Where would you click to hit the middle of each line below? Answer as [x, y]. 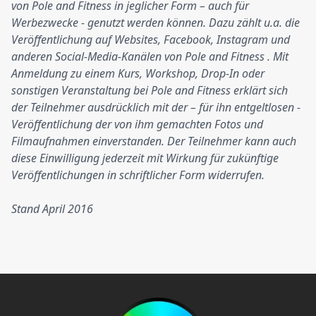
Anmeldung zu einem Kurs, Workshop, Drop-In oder [138, 73]
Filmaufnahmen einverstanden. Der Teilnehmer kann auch [154, 141]
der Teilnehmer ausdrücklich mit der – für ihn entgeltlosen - [156, 107]
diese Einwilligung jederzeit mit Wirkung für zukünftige [145, 158]
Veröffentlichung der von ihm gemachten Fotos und [137, 124]
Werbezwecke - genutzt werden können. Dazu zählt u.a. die [156, 23]
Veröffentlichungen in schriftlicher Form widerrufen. [138, 175]
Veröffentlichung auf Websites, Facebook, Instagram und [151, 39]
